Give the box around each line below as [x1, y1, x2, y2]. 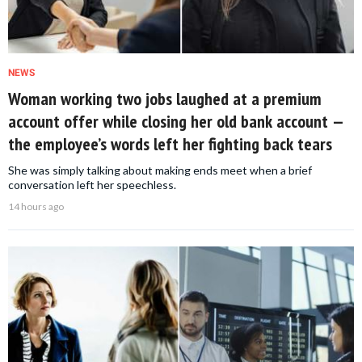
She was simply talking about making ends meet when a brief [8, 163, 312, 178]
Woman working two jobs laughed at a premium [8, 87, 322, 111]
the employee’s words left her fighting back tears [8, 133, 332, 156]
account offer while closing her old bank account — [8, 110, 344, 133]
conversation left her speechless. [8, 178, 176, 192]
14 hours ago [8, 200, 64, 213]
